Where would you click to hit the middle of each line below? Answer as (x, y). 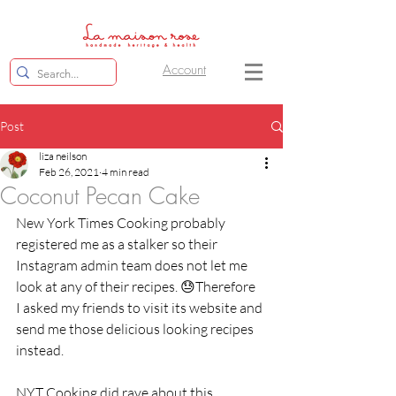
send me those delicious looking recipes (136, 329)
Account (184, 70)
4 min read (126, 172)
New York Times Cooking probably (122, 223)
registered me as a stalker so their (118, 244)
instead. (41, 350)
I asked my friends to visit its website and (141, 308)
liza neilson (63, 156)
